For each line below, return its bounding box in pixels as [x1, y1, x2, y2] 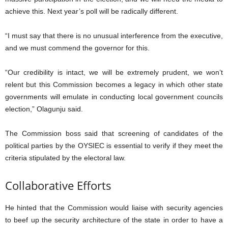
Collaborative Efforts [5, 178, 111, 193]
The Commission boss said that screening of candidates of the [5, 129, 223, 137]
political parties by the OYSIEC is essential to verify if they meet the [5, 141, 223, 150]
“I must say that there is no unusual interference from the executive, [5, 32, 223, 40]
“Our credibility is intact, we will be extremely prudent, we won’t [5, 68, 223, 76]
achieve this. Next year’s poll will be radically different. [5, 7, 178, 15]
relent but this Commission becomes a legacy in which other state [5, 80, 223, 89]
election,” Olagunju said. [5, 105, 83, 113]
